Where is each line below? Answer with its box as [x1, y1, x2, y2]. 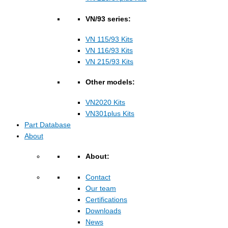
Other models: [85, 78, 135, 86]
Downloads [85, 207, 121, 215]
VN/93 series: [85, 15, 131, 23]
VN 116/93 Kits [85, 46, 133, 54]
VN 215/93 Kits [85, 58, 133, 66]
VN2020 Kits [85, 99, 125, 107]
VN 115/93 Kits [85, 35, 133, 43]
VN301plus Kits [85, 110, 134, 118]
